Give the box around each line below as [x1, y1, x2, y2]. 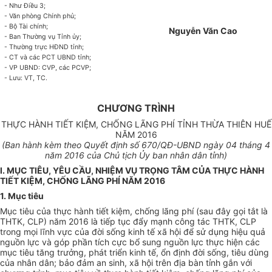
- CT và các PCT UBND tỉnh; [4, 53, 92, 62]
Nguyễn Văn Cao [169, 25, 237, 36]
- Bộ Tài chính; [4, 22, 49, 31]
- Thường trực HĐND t [4, 43, 73, 52]
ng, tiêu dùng [216, 247, 269, 258]
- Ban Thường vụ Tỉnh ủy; [4, 33, 82, 41]
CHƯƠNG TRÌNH [97, 102, 175, 115]
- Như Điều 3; [4, 2, 46, 10]
